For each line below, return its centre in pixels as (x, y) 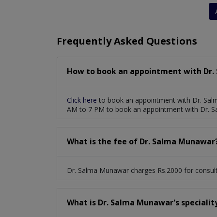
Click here (83, 100)
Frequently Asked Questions (127, 41)
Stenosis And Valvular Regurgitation (124, 10)
